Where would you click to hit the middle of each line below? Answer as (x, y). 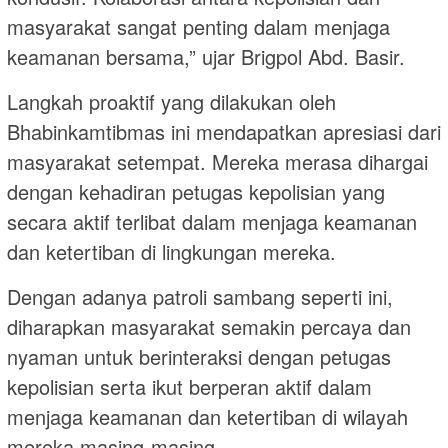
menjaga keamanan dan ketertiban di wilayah (207, 417)
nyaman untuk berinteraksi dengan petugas (199, 357)
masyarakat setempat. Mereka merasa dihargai (217, 162)
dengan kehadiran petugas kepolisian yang (196, 192)
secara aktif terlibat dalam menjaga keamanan (212, 222)
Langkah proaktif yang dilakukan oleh (171, 102)
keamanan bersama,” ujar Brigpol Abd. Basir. (206, 57)
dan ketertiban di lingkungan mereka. (171, 252)
